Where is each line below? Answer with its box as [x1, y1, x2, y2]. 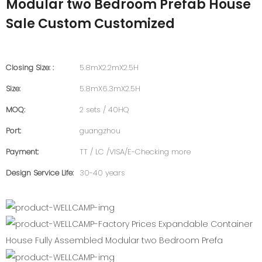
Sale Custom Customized [6, 15, 175, 33]
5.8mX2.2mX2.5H [80, 62, 139, 73]
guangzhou [80, 125, 120, 136]
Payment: [6, 146, 39, 157]
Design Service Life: [6, 167, 74, 178]
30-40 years [80, 167, 125, 178]
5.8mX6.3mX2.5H [80, 83, 140, 94]
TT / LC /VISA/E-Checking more [80, 146, 191, 157]
